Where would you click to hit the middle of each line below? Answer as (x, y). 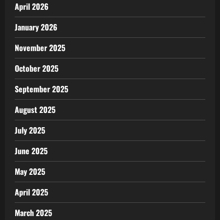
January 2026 (36, 27)
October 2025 (37, 69)
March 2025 (33, 213)
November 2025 (40, 48)
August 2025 (35, 110)
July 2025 (30, 130)
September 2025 (41, 89)
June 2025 (31, 151)
